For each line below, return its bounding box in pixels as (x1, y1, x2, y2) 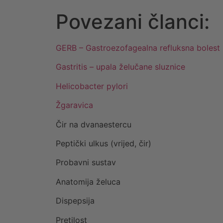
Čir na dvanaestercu (56, 119, 131, 129)
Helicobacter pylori (56, 81, 128, 91)
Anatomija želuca (56, 176, 120, 187)
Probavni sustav (56, 157, 116, 168)
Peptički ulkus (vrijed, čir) (56, 138, 151, 149)
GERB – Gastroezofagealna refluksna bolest (56, 43, 220, 53)
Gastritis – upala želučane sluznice (56, 62, 185, 72)
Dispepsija (56, 196, 95, 206)
